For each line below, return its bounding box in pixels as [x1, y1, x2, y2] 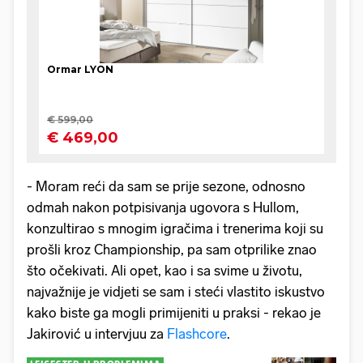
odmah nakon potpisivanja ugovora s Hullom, [27, 199, 299, 216]
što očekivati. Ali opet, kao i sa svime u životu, [27, 262, 302, 279]
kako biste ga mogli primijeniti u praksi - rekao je [27, 304, 321, 321]
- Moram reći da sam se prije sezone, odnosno [27, 177, 305, 194]
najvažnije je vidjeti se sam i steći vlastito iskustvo [27, 283, 325, 300]
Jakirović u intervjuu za [27, 325, 167, 342]
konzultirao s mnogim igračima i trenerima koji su [27, 220, 323, 237]
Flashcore [167, 325, 227, 342]
